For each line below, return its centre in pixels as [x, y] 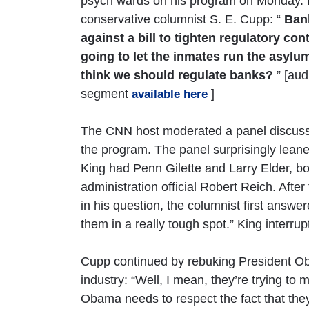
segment [106, 93]
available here [170, 94]
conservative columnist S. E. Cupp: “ [182, 19]
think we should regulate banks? [177, 75]
